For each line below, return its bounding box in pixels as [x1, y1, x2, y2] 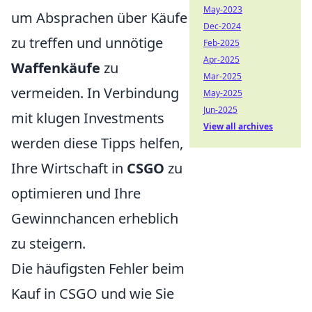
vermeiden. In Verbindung [11, 83, 179, 102]
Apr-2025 [203, 54, 240, 65]
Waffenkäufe [11, 58, 100, 77]
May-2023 [203, 3, 242, 15]
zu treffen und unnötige [11, 33, 163, 52]
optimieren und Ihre [11, 183, 141, 203]
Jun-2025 [203, 104, 237, 116]
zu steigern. [11, 233, 86, 253]
